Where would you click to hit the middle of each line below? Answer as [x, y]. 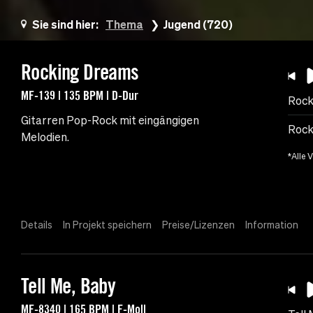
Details [37, 225]
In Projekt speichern [107, 225]
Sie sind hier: [65, 24]
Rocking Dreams [80, 72]
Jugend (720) [198, 24]
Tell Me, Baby [68, 286]
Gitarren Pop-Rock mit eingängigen [110, 121]
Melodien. [45, 137]
